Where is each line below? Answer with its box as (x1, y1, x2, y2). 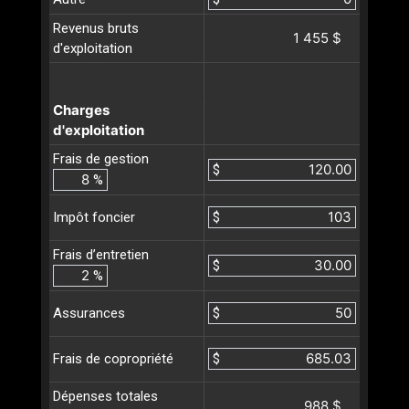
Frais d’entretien (53, 246, 149, 263)
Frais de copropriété (53, 351, 173, 368)
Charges (53, 100, 110, 119)
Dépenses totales (53, 387, 158, 404)
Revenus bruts (53, 19, 139, 37)
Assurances (53, 305, 125, 322)
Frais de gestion (53, 150, 149, 167)
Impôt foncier (53, 209, 135, 226)
